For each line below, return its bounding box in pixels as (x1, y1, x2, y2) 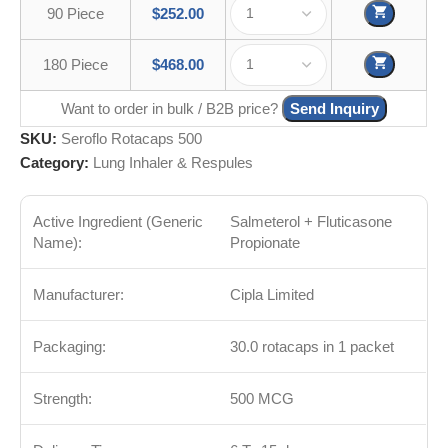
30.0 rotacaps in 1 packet (230, 337, 394, 355)
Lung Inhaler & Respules (93, 153, 253, 171)
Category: (20, 153, 89, 171)
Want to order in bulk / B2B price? (60, 99, 282, 117)
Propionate (230, 233, 300, 251)
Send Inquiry (289, 99, 379, 117)
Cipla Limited (230, 285, 314, 303)
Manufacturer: (33, 285, 124, 303)
